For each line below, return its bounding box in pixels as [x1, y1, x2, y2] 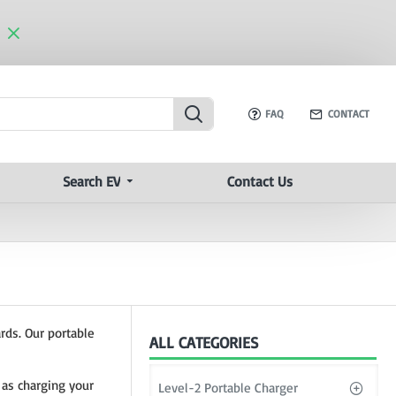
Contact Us [226, 172, 293, 190]
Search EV [62, 172, 120, 190]
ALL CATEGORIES [149, 332, 259, 352]
